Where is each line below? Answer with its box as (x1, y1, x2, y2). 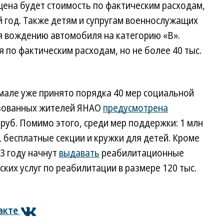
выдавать (59, 146, 99, 159)
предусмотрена (103, 101, 168, 114)
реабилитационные (99, 146, 184, 159)
